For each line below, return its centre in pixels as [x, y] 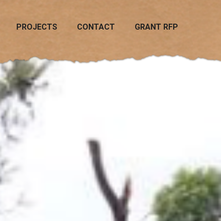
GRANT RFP [156, 27]
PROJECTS [37, 27]
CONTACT [96, 27]
